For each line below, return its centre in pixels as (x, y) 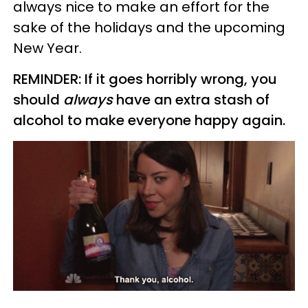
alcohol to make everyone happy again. (149, 121)
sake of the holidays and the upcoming (149, 28)
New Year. (47, 48)
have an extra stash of (191, 100)
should (38, 100)
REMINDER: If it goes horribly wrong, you (145, 79)
